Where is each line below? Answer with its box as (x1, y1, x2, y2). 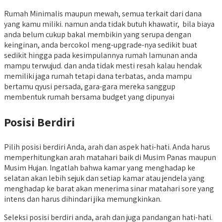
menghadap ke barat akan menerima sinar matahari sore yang (4, 183, 214, 194)
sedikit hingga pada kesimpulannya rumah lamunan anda (4, 50, 197, 60)
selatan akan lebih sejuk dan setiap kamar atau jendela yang (4, 172, 205, 183)
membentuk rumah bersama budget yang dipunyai (4, 91, 174, 102)
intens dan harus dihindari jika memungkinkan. (4, 193, 162, 204)
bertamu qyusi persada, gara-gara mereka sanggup (4, 81, 175, 92)
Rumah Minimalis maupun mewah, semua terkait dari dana (4, 8, 202, 19)
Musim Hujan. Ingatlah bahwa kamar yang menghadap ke (4, 162, 195, 173)
